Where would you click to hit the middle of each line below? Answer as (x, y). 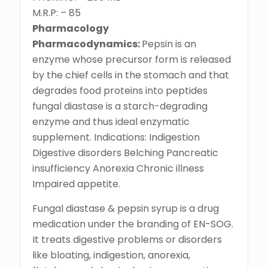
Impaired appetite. (76, 184)
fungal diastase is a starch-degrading (120, 106)
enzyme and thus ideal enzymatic (111, 122)
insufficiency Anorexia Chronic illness (118, 169)
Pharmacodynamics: (87, 44)
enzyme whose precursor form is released (132, 60)
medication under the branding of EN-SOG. (133, 224)
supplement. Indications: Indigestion (116, 138)
